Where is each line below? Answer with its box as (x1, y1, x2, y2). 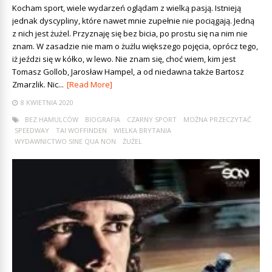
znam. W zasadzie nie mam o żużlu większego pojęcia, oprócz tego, (12, 41, 258, 52)
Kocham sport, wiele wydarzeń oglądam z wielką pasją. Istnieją (12, 2, 241, 13)
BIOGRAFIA (85, 115, 120, 124)
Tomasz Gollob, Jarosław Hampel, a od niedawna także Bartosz (12, 66, 244, 77)
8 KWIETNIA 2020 (21, 98, 73, 107)
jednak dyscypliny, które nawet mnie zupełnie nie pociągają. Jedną (12, 15, 254, 26)
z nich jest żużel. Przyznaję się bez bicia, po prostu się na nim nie (12, 28, 248, 39)
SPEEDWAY (15, 126, 49, 135)
